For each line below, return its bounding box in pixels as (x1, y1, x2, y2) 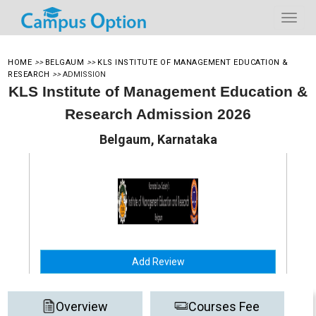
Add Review (131, 256, 185, 267)
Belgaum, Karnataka (99, 132, 217, 147)
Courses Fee (188, 299, 260, 314)
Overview (56, 299, 109, 314)
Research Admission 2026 (65, 106, 251, 122)
